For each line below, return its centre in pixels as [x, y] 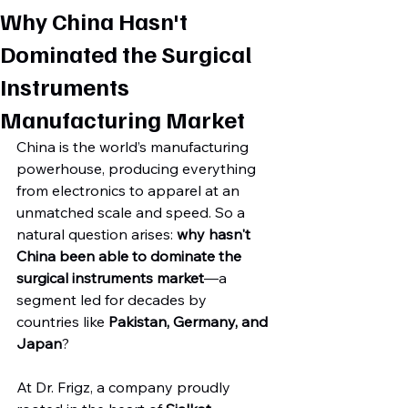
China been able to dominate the [131, 256]
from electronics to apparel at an [130, 190]
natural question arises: [97, 234]
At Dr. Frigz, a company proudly [125, 387]
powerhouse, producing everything [138, 168]
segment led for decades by [113, 300]
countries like [62, 321]
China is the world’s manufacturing [134, 147]
